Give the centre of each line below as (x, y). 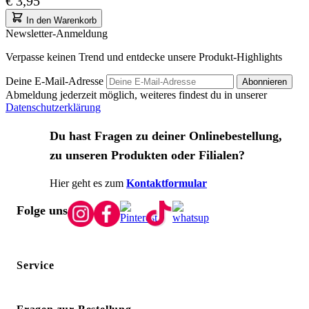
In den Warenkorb (61, 21)
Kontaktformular (167, 183)
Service (36, 266)
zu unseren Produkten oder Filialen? (147, 156)
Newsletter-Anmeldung (57, 34)
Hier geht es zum (87, 183)
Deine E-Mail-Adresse (56, 81)
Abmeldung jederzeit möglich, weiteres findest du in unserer (136, 95)
